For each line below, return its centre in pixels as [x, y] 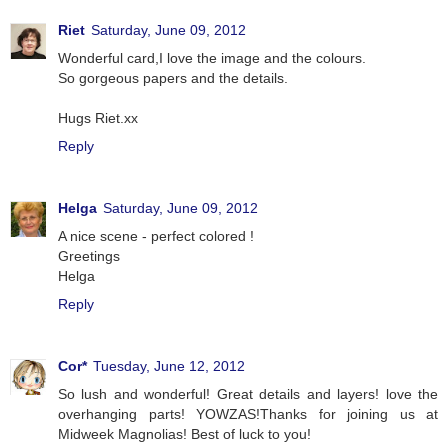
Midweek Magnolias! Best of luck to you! [184, 433]
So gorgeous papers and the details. [173, 77]
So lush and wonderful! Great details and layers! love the [248, 393]
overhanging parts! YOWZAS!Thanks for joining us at [248, 413]
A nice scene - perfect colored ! [156, 235]
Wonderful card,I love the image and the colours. [212, 57]
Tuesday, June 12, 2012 [169, 365]
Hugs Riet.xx [98, 117]
